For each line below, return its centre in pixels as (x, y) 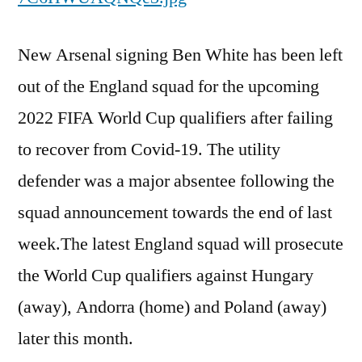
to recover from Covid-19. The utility (149, 149)
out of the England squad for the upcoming (168, 86)
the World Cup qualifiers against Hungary (166, 276)
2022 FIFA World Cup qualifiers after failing (175, 118)
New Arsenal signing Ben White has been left (180, 55)
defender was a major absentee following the (176, 181)
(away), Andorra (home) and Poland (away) (172, 307)
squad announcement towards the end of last (175, 213)
